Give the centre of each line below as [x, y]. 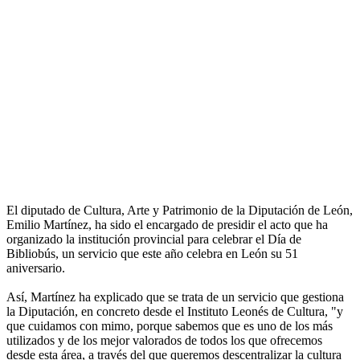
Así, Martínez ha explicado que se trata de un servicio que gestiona [175, 297]
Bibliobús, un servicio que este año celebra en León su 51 [152, 254]
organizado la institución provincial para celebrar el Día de [154, 239]
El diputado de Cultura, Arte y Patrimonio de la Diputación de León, [180, 211]
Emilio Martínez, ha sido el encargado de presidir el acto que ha [167, 225]
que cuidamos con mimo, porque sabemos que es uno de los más [170, 326]
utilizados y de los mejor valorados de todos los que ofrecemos [164, 341]
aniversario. [36, 268]
